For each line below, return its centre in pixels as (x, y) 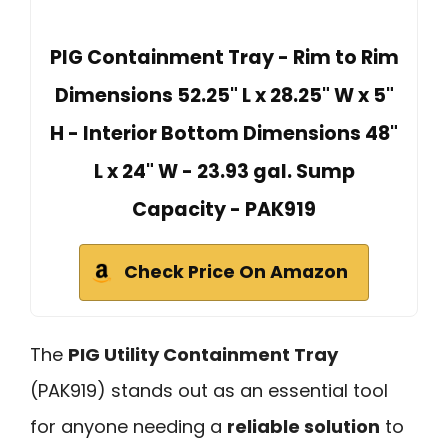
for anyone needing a (128, 426)
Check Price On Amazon (236, 271)
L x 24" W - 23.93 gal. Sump (224, 171)
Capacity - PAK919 (224, 209)
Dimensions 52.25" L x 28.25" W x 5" (224, 95)
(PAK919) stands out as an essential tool (209, 390)
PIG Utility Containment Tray (203, 354)
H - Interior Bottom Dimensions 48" (224, 133)
